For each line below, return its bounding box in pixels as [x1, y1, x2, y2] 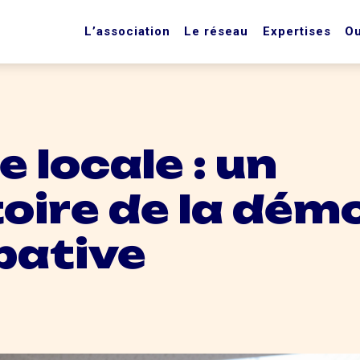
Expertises [262, 24, 331, 39]
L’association [84, 24, 171, 39]
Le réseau [184, 24, 249, 39]
